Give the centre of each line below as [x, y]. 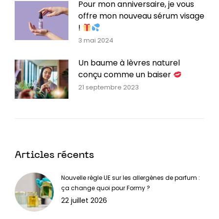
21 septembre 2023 [109, 88]
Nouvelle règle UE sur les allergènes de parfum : [131, 178]
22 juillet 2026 [84, 201]
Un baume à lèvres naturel [129, 63]
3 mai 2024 [96, 41]
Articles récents [54, 156]
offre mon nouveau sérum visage [141, 16]
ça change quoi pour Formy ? [106, 188]
